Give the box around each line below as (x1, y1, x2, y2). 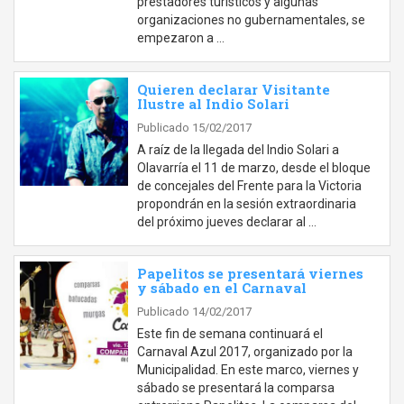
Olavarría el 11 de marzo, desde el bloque (137, 161, 371, 175)
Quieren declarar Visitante (137, 80, 330, 98)
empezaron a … (137, 31, 225, 45)
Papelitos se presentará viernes (137, 264, 363, 282)
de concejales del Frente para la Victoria (137, 179, 362, 193)
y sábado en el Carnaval (137, 279, 307, 297)
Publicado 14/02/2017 (137, 305, 252, 318)
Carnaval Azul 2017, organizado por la (137, 344, 353, 359)
